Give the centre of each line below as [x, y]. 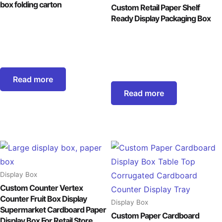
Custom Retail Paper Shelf [155, 8]
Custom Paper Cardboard [155, 216]
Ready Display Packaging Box [161, 19]
